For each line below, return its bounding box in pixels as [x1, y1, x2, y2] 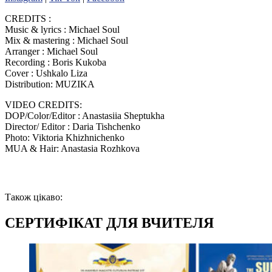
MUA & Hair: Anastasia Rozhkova [5, 143, 140, 154]
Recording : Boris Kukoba [5, 57, 106, 68]
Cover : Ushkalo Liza [5, 68, 87, 79]
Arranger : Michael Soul [5, 46, 98, 57]
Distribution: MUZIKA [5, 79, 95, 90]
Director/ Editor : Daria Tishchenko [5, 121, 140, 132]
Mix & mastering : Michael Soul [5, 35, 128, 46]
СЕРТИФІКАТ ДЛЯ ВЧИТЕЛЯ [5, 215, 214, 231]
